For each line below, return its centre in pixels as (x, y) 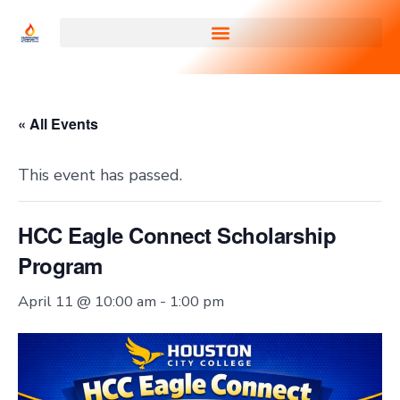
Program (60, 265)
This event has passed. (100, 175)
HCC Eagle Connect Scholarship (177, 235)
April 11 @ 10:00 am (87, 301)
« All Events (58, 124)
